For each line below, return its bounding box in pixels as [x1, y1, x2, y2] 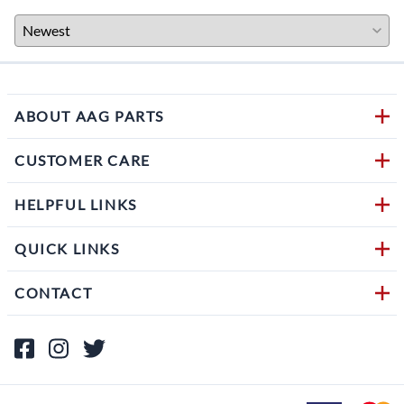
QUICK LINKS [14, 239, 120, 257]
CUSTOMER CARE [14, 151, 151, 169]
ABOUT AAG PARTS [14, 106, 164, 124]
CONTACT [14, 283, 93, 301]
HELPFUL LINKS [14, 195, 137, 213]
